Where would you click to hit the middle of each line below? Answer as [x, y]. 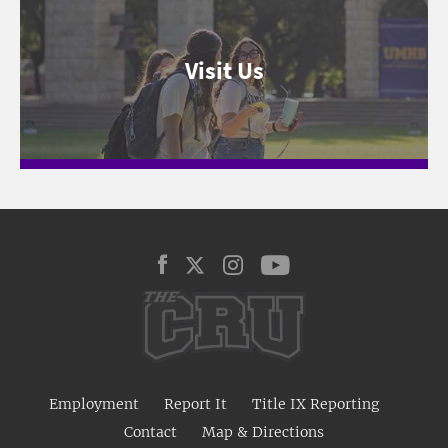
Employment [94, 403]
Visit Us [224, 70]
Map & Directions [263, 431]
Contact [150, 431]
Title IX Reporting [315, 403]
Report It [195, 403]
